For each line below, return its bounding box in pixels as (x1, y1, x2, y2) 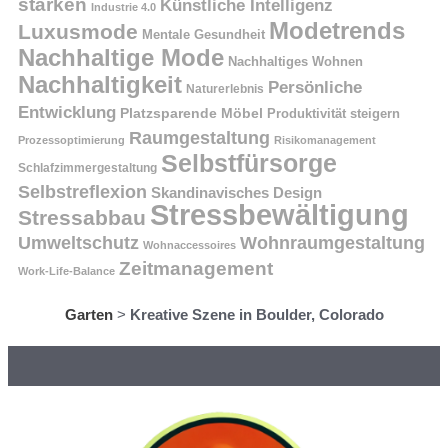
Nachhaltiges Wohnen (228, 54, 363, 70)
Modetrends (269, 17, 405, 45)
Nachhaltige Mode (18, 44, 224, 72)
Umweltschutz (18, 232, 139, 254)
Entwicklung (18, 103, 116, 123)
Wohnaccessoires (143, 239, 236, 252)
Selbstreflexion (18, 181, 147, 203)
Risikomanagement (274, 134, 376, 147)
